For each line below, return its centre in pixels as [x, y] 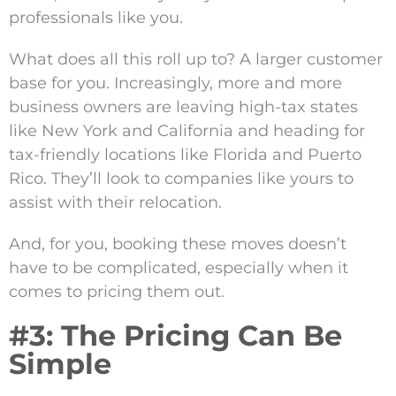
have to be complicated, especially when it [179, 268]
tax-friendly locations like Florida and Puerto [185, 155]
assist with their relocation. [115, 203]
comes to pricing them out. [117, 292]
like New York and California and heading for [187, 131]
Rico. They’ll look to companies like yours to [181, 179]
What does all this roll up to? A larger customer [196, 60]
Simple [60, 364]
